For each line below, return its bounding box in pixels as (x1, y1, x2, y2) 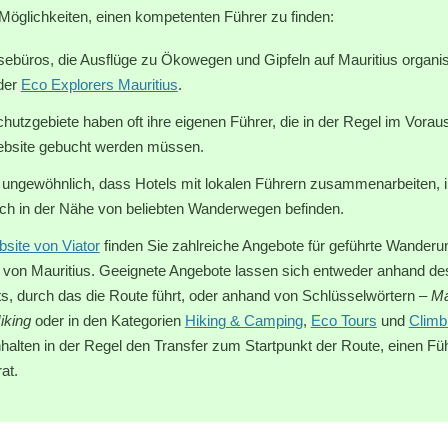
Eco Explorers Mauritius (20, 76, 178, 94)
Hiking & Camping (184, 312, 303, 330)
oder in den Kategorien (30, 312, 185, 330)
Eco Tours (310, 312, 377, 330)
